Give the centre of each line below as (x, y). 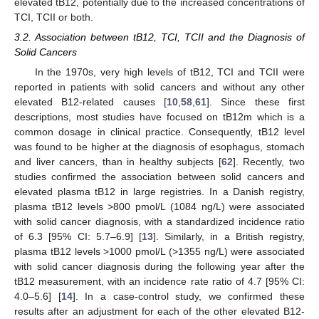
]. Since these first (256, 102)
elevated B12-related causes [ (90, 102)
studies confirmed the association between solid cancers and (159, 177)
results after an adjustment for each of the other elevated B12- (159, 312)
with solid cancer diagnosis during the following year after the (159, 267)
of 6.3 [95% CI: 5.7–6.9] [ (78, 237)
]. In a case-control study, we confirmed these (188, 297)
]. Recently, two (269, 162)
